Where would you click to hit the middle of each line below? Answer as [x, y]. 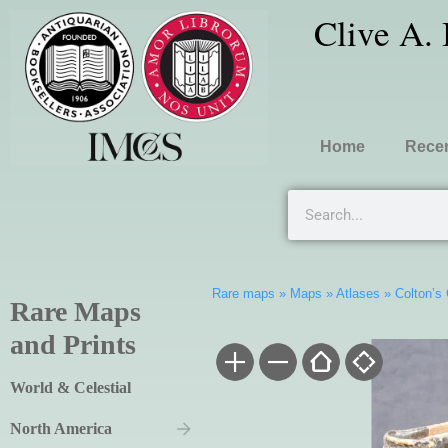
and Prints [73, 345]
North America [61, 429]
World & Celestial [70, 388]
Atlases [357, 293]
